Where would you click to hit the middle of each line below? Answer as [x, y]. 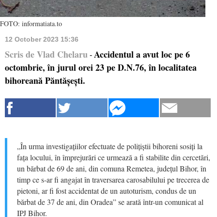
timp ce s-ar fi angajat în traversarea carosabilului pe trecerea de [113, 179]
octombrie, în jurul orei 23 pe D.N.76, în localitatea [101, 67]
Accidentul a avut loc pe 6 [142, 54]
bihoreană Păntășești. [45, 80]
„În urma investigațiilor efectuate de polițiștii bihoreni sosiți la [110, 146]
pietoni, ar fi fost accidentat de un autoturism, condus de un [107, 190]
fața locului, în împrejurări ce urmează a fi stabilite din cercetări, [114, 157]
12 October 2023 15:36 [42, 39]
